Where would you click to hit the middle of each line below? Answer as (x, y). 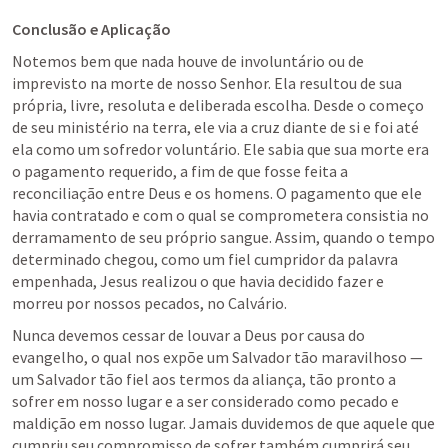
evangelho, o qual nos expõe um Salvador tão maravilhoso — (217, 357)
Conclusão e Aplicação (91, 29)
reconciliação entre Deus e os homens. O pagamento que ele (217, 193)
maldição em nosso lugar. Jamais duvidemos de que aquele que (223, 423)
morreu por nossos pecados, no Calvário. (149, 303)
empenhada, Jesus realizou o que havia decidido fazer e (198, 281)
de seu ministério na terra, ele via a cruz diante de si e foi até (215, 127)
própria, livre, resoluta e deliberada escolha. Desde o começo (218, 105)
